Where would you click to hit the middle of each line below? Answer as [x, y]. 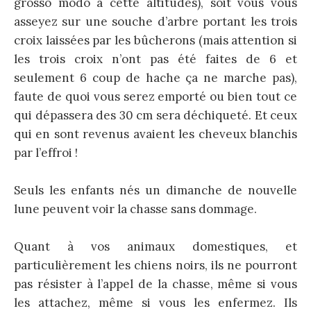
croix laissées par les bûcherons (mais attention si [155, 40]
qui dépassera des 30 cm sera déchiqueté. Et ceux [155, 115]
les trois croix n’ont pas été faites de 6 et [155, 59]
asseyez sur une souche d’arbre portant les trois [155, 21]
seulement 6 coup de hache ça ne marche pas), [155, 77]
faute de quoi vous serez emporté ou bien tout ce [155, 96]
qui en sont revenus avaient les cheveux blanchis [155, 134]
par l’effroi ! [46, 152]
